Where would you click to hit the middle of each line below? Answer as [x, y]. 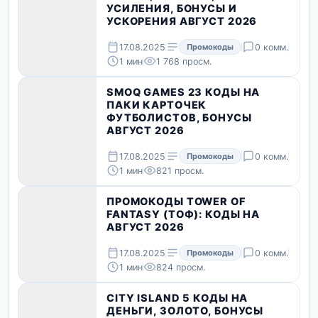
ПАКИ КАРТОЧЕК [157, 105]
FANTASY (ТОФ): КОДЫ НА [183, 214]
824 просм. [181, 267]
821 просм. [180, 170]
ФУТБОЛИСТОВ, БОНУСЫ [179, 118]
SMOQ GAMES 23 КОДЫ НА [183, 92]
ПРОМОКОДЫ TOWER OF [176, 202]
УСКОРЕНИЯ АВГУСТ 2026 [182, 21]
